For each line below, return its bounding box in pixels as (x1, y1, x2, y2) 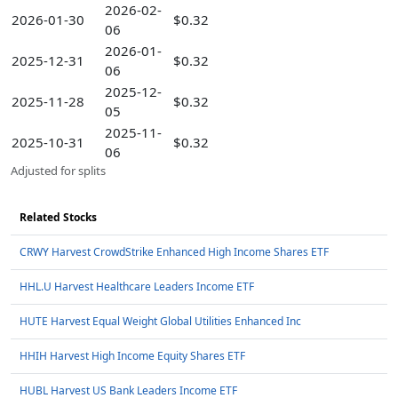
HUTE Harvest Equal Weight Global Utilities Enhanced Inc (20, 314, 301, 330)
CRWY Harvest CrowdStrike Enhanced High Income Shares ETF (20, 244, 329, 260)
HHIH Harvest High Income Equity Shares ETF (20, 348, 245, 364)
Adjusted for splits (11, 163, 106, 179)
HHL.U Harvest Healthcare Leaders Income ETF (20, 279, 254, 295)
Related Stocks (20, 210, 97, 226)
